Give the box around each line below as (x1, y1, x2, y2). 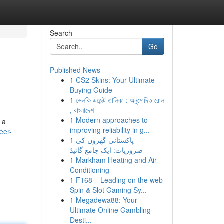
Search (49, 28, 72, 38)
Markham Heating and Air (75, 155, 157, 165)
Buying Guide (69, 85, 112, 95)
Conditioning (69, 165, 109, 175)
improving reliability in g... (69, 125, 150, 135)
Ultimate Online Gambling (69, 205, 151, 215)
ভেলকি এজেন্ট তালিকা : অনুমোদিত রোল (75, 95, 164, 105)
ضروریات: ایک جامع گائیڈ (69, 145, 143, 155)
